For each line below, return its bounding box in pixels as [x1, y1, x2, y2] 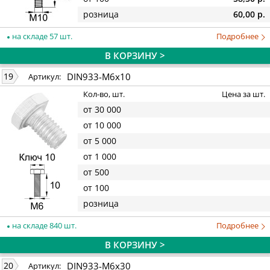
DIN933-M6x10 [67, 70, 131, 83]
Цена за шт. [222, 89, 265, 100]
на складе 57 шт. [10, 30, 72, 42]
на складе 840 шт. [10, 219, 77, 231]
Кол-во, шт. [83, 89, 125, 100]
